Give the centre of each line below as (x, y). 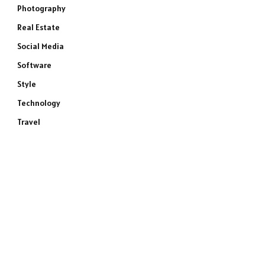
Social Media (41, 46)
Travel (29, 122)
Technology (39, 103)
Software (34, 65)
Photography (41, 8)
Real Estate (38, 27)
